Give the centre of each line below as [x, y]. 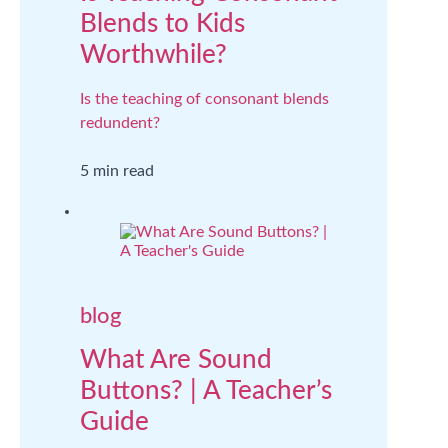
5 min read [117, 171]
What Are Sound [176, 360]
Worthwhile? [153, 55]
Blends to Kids [162, 24]
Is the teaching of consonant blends [204, 99]
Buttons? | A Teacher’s [206, 391]
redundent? [120, 123]
